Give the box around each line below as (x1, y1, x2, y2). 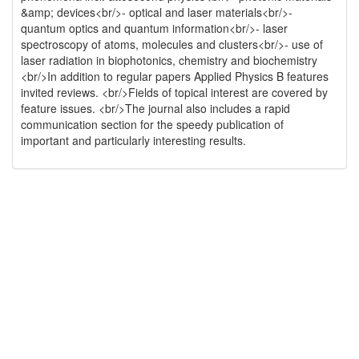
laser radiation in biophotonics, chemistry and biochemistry (21, 52, 317, 68)
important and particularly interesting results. (21, 132, 246, 148)
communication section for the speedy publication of (21, 116, 284, 132)
